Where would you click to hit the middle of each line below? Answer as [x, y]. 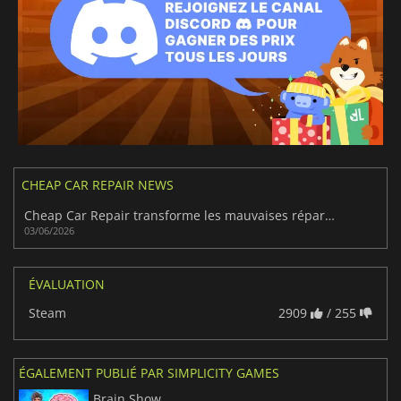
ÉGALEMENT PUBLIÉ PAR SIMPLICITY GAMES [149, 372]
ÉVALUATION [67, 284]
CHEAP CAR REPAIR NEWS [98, 184]
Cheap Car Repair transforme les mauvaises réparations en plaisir [330, 215]
